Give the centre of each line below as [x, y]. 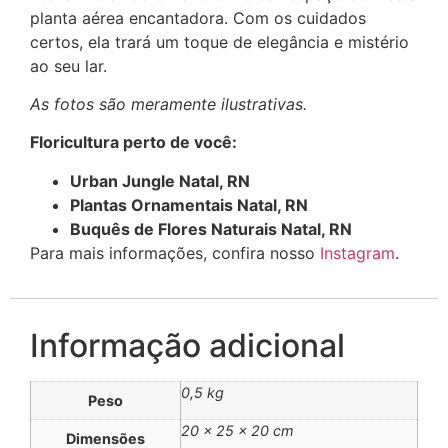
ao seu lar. [68, 65]
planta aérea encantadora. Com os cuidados [198, 17]
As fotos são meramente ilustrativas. [168, 104]
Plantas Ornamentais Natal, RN [189, 204]
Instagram [357, 252]
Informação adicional [187, 346]
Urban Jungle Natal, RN [160, 180]
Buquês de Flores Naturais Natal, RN [211, 228]
